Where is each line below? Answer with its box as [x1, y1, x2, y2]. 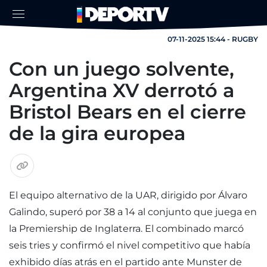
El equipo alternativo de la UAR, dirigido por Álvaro [9, 190, 247, 201]
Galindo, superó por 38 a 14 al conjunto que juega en [9, 206, 257, 218]
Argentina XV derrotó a [9, 79, 234, 102]
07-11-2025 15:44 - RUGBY [167, 35, 258, 44]
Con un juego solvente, [9, 57, 234, 80]
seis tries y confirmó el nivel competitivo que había [9, 240, 250, 251]
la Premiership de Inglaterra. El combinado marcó [9, 223, 244, 234]
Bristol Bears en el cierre [9, 100, 246, 123]
